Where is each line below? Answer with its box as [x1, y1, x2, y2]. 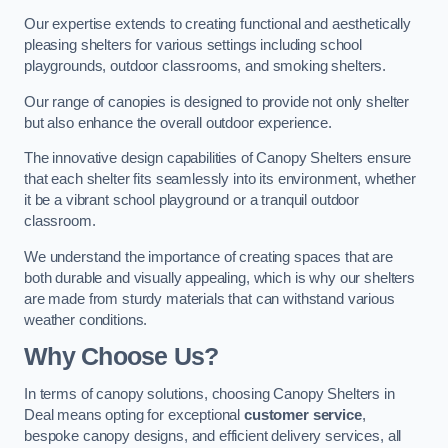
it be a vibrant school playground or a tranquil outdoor [24, 192, 360, 209]
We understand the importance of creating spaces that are [24, 248, 393, 265]
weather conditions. [24, 311, 148, 328]
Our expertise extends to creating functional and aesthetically [24, 15, 411, 32]
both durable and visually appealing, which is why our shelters [24, 269, 415, 286]
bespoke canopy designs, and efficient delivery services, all [24, 427, 402, 444]
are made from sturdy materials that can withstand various [24, 290, 395, 307]
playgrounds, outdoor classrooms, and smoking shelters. [24, 57, 387, 74]
